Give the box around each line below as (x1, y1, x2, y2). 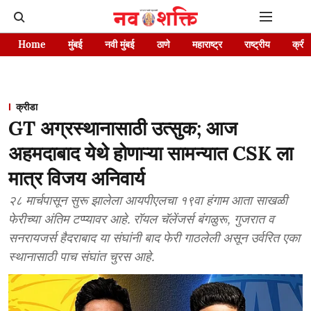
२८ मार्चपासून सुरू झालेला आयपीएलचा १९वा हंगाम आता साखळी (8, 192, 287, 208)
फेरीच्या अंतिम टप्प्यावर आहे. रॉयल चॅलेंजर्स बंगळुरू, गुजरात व (8, 211, 274, 227)
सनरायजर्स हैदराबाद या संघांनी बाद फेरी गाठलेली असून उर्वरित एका (8, 230, 300, 246)
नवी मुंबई (105, 38, 135, 51)
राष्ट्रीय (244, 38, 270, 51)
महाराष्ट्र (192, 38, 222, 51)
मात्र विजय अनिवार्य (8, 166, 145, 191)
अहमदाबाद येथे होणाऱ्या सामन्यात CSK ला (8, 141, 293, 166)
